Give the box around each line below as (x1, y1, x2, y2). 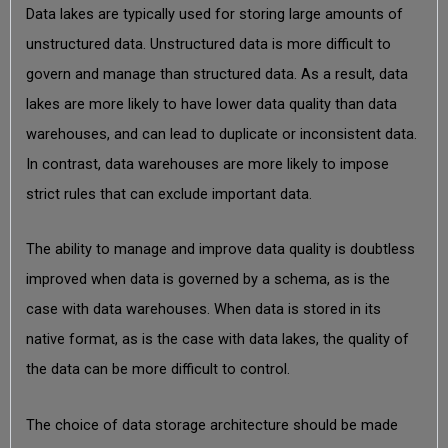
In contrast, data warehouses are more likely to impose (25, 154, 389, 173)
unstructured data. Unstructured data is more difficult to (25, 34, 391, 53)
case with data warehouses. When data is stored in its (25, 300, 381, 319)
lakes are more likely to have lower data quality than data (25, 94, 397, 113)
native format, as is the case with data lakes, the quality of (25, 330, 409, 349)
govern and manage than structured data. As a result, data (25, 64, 408, 83)
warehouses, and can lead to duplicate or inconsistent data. (25, 124, 417, 143)
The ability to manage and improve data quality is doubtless (25, 240, 415, 259)
